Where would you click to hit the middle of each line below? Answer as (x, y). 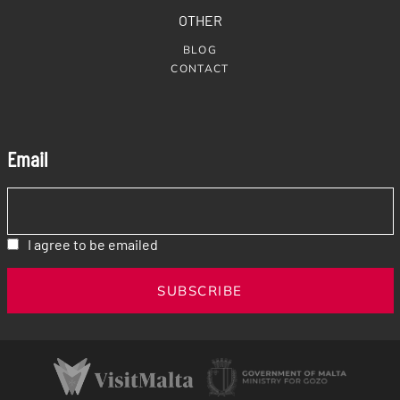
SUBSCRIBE (200, 290)
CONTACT (200, 68)
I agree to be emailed (92, 244)
